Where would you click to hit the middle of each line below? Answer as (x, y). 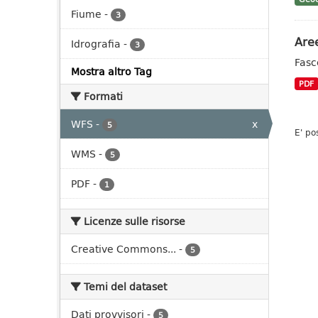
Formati (102, 96)
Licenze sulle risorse (133, 221)
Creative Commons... (124, 249)
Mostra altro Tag (111, 71)
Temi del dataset (124, 286)
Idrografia (96, 44)
